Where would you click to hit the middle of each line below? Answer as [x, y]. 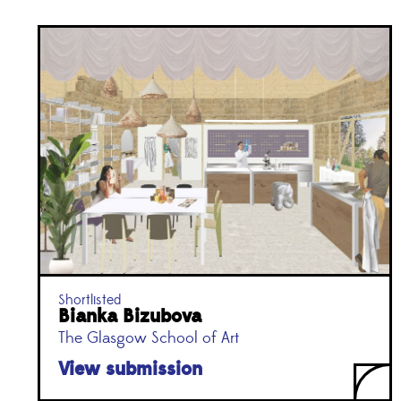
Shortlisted [90, 300]
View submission [130, 370]
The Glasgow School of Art [149, 339]
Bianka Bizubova [130, 317]
